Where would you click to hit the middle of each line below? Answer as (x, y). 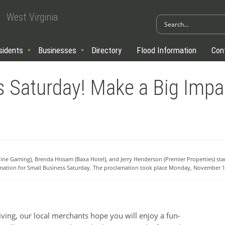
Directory (106, 50)
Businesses (57, 50)
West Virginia (32, 17)
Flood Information (166, 50)
